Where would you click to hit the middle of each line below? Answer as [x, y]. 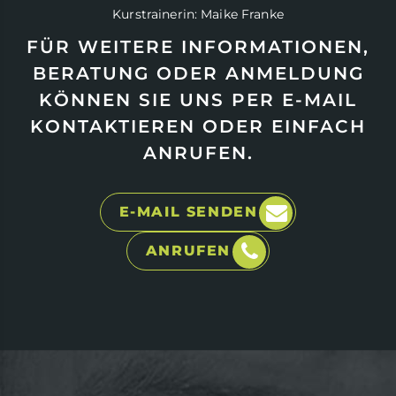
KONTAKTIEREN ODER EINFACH [198, 126]
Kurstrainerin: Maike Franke [198, 14]
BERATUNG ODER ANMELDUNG [198, 73]
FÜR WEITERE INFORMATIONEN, [198, 46]
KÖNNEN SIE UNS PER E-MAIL [198, 99]
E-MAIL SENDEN [188, 211]
